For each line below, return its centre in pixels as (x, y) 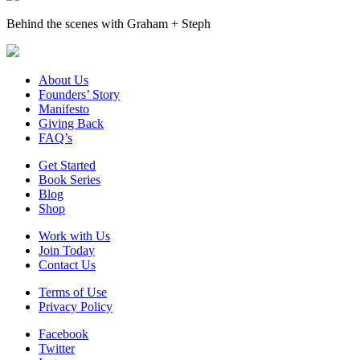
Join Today (67, 250)
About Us (63, 80)
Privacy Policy (76, 306)
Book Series (70, 179)
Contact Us (67, 264)
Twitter (57, 348)
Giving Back (71, 123)
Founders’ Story (79, 94)
